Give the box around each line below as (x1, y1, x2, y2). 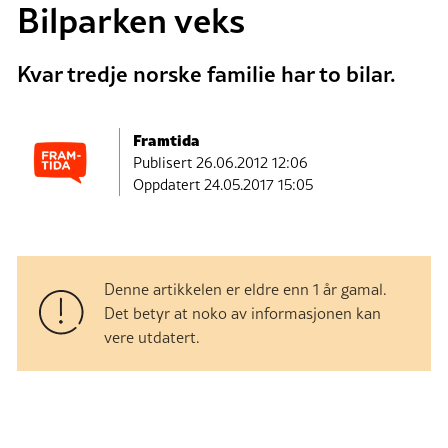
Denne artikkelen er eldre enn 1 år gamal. (104, 277, 387, 300)
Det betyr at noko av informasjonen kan (104, 301, 381, 324)
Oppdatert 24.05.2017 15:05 (133, 174, 313, 196)
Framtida (133, 128, 200, 151)
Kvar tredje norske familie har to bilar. (17, 56, 396, 89)
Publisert (133, 152, 196, 174)
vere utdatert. (104, 325, 200, 348)
